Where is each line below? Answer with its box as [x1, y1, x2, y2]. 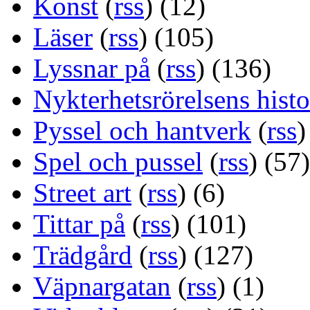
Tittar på [33, 208, 125, 239]
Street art [33, 177, 131, 208]
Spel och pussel [33, 146, 203, 176]
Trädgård [33, 239, 132, 270]
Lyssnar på [33, 53, 150, 83]
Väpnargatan [33, 271, 171, 301]
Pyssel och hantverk [33, 115, 251, 145]
